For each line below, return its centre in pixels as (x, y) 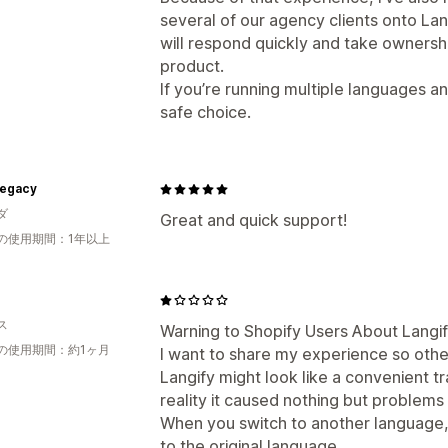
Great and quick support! (253, 220)
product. (192, 66)
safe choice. (205, 112)
